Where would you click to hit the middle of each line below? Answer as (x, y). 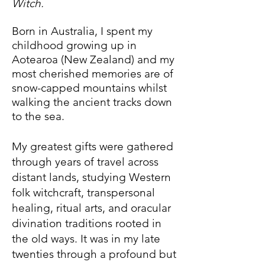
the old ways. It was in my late (86, 239)
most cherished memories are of (93, 74)
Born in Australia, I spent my (82, 31)
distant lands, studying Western (91, 177)
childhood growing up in (74, 45)
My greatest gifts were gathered (93, 146)
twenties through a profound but (94, 254)
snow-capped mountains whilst (89, 88)
